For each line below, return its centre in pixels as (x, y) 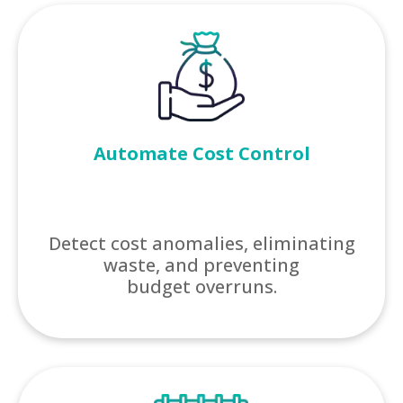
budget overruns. (201, 287)
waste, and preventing (201, 265)
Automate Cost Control (201, 153)
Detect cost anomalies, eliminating (201, 244)
